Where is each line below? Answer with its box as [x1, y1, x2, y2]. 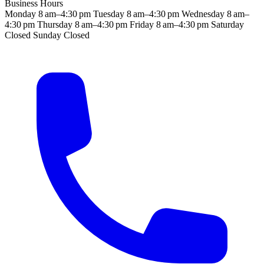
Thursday [37, 19, 72, 29]
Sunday [33, 29, 61, 40]
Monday [5, 8, 36, 19]
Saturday [211, 19, 244, 29]
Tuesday [93, 8, 124, 19]
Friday [130, 19, 154, 29]
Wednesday [181, 8, 225, 19]
